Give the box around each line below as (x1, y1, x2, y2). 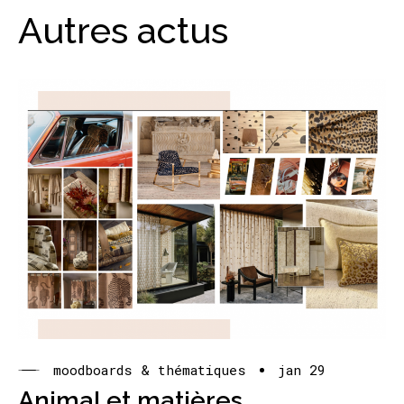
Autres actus (18, 9, 228, 52)
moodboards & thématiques (53, 361, 246, 380)
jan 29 (278, 361, 326, 380)
